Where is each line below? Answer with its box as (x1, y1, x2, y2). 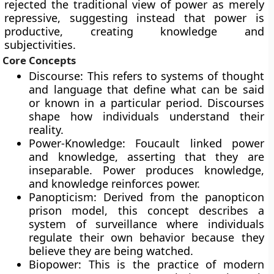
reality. (29, 122, 64, 137)
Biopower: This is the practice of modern (29, 257, 264, 272)
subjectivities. (4, 37, 76, 52)
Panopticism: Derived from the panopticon (29, 190, 264, 204)
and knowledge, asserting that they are (29, 149, 264, 164)
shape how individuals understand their (29, 109, 264, 124)
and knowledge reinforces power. (29, 176, 201, 191)
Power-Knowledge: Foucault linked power (29, 136, 264, 150)
